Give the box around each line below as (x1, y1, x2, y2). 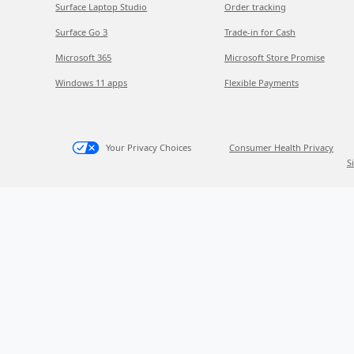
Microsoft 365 (55, 51, 112, 63)
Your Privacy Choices (106, 141, 192, 153)
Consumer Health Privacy (229, 141, 334, 153)
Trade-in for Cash (224, 26, 296, 38)
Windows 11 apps (55, 77, 128, 88)
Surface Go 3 (55, 26, 108, 38)
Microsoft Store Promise (224, 51, 325, 63)
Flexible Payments (224, 77, 299, 88)
